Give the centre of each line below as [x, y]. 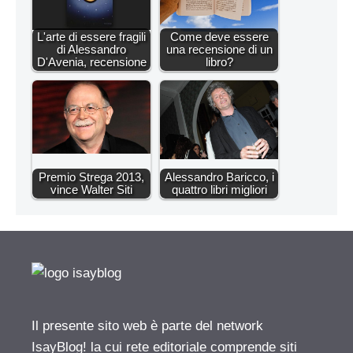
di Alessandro [91, 50]
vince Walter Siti [91, 190]
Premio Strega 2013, [91, 177]
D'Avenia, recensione [91, 62]
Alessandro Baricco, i [219, 177]
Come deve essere [219, 37]
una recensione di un [219, 50]
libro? [219, 62]
